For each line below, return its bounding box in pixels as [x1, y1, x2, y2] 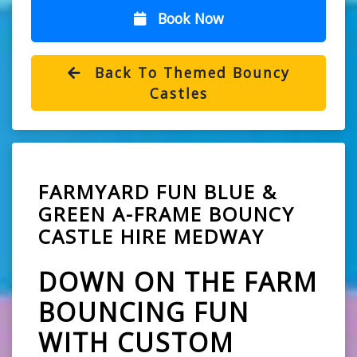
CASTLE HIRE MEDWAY [38, 223, 265, 250]
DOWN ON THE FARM [38, 265, 318, 300]
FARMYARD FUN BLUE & [38, 178, 277, 206]
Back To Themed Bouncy [88, 63, 290, 83]
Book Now [153, 9, 224, 29]
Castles [149, 84, 208, 104]
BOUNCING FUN [38, 295, 249, 330]
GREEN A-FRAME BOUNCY [38, 201, 295, 228]
